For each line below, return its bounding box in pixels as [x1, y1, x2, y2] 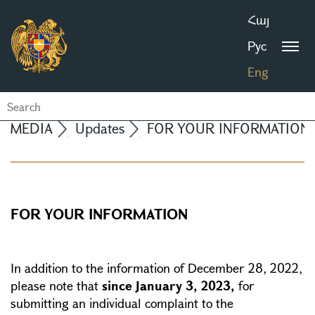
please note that [11, 277, 102, 294]
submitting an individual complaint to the [11, 295, 233, 311]
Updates [75, 119, 124, 138]
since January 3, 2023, [102, 277, 235, 294]
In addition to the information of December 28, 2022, [11, 259, 302, 276]
